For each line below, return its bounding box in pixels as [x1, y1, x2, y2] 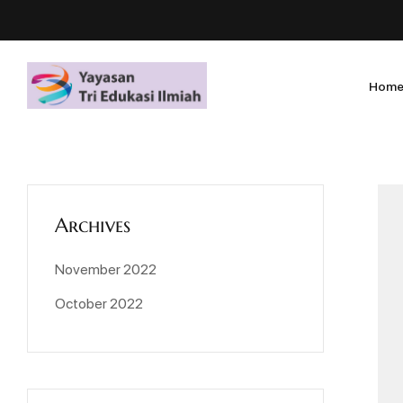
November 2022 [55, 259, 157, 279]
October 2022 [55, 293, 143, 313]
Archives [55, 213, 130, 237]
